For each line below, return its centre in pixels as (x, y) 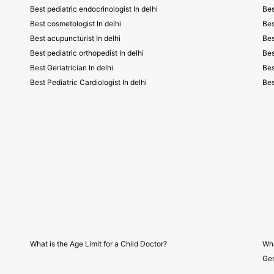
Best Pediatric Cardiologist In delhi (88, 82)
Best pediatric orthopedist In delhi (87, 53)
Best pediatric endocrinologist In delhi (94, 9)
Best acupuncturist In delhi (75, 38)
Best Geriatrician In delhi (72, 68)
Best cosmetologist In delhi (76, 24)
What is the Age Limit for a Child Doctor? (98, 244)
